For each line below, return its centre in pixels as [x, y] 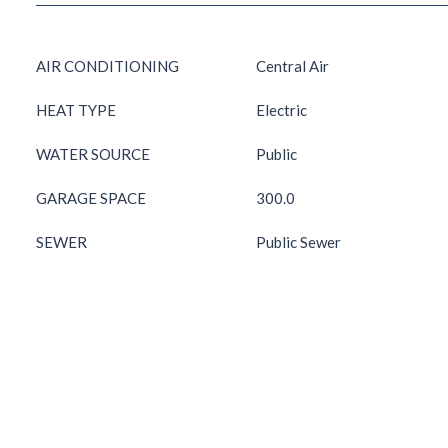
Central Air [292, 66]
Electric [281, 110]
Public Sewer [298, 242]
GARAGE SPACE [91, 198]
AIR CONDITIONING [107, 66]
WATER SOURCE [93, 154]
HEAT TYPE [76, 110]
